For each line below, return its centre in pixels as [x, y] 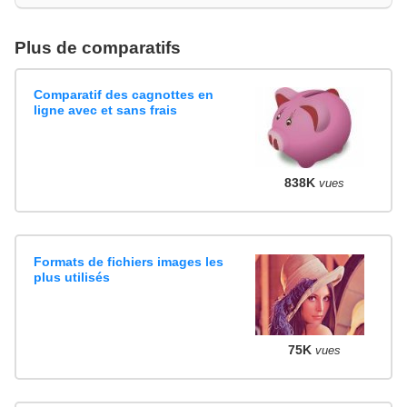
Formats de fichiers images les [129, 261]
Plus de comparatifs [98, 47]
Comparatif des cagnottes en [124, 94]
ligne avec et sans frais [106, 109]
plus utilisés [72, 277]
